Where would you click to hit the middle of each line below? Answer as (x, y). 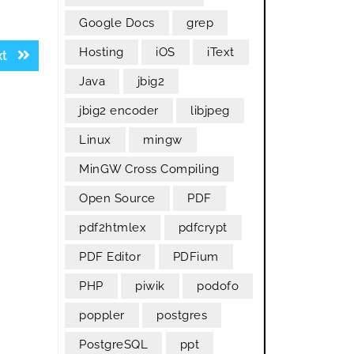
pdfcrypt (203, 228)
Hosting (102, 52)
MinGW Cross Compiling (149, 169)
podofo (218, 286)
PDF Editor (110, 257)
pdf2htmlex (113, 228)
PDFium (196, 257)
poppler (102, 315)
